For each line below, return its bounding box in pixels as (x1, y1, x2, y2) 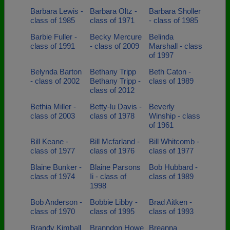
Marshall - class (149, 42, 202, 50)
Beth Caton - (149, 67, 191, 76)
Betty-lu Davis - (89, 102, 142, 111)
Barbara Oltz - (89, 7, 137, 15)
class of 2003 (30, 111, 75, 120)
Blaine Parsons (89, 163, 141, 171)
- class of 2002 (30, 76, 80, 85)
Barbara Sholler (149, 7, 201, 15)
